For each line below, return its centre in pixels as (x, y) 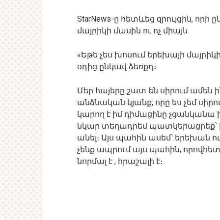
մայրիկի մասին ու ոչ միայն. (133, 31)
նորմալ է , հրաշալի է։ (120, 161)
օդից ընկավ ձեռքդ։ (117, 67)
